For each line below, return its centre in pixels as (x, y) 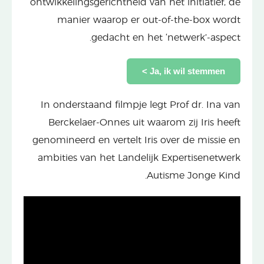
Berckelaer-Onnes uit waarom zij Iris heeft (144, 122)
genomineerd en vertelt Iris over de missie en (136, 140)
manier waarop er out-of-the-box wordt (149, 20)
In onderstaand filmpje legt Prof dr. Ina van (141, 105)
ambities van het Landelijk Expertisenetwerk (139, 158)
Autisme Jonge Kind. (194, 175)
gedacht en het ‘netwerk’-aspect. (166, 37)
